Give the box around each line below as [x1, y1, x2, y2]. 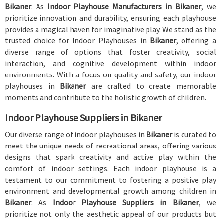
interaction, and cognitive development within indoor [5, 58, 216, 68]
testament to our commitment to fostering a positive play [5, 175, 216, 184]
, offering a [176, 36, 216, 45]
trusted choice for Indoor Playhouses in [5, 36, 150, 45]
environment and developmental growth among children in [5, 186, 216, 196]
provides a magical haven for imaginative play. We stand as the [5, 24, 216, 34]
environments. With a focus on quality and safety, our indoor [5, 70, 216, 79]
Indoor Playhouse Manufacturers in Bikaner [47, 1, 201, 11]
